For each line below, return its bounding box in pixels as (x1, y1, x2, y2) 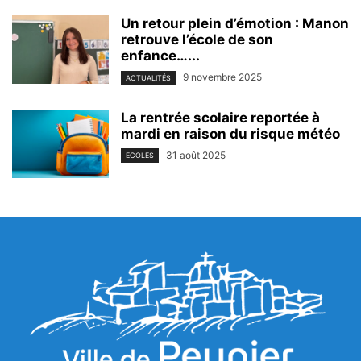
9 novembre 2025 (183, 71, 262, 84)
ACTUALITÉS (126, 73, 171, 82)
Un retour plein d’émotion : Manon (121, 15, 349, 32)
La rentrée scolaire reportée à (121, 109, 320, 126)
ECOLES (126, 150, 154, 160)
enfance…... (121, 48, 200, 64)
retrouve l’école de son (121, 31, 273, 48)
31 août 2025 (166, 148, 226, 161)
